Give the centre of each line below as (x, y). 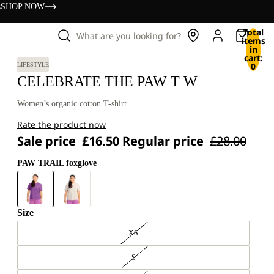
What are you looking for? (129, 35)
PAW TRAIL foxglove (57, 163)
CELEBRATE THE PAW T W (107, 81)
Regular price (165, 141)
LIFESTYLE (33, 65)
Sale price (48, 141)
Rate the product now (61, 124)
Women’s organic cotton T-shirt (72, 104)
